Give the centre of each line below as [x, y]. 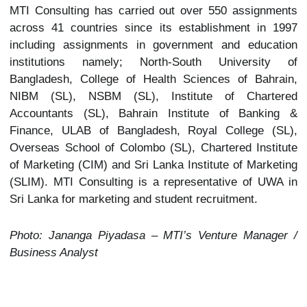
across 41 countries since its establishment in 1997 [153, 28]
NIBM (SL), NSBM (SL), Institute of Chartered [153, 96]
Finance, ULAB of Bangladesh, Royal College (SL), [153, 131]
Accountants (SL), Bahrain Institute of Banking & [153, 113]
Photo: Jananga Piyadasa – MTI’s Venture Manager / [153, 235]
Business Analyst [54, 253]
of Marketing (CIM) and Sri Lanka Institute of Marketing [153, 165]
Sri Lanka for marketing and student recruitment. [134, 199]
